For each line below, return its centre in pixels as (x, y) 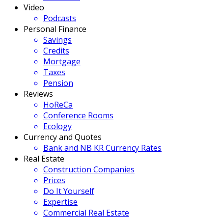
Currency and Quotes (63, 137)
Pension (58, 83)
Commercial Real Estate (86, 213)
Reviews (38, 94)
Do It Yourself (69, 191)
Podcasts (60, 18)
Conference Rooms (78, 115)
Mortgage (62, 61)
